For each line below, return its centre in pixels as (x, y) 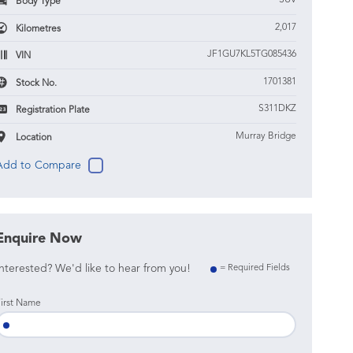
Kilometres (37, 28)
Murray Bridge (266, 136)
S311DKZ (277, 109)
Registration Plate (51, 110)
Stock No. (35, 83)
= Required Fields (255, 268)
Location (32, 137)
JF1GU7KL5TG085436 (251, 54)
